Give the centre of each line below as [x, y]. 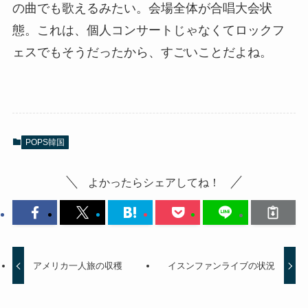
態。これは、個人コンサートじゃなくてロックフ [148, 31]
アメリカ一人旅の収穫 [78, 265]
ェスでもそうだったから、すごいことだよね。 [142, 53]
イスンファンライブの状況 [221, 265]
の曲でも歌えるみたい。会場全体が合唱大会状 [142, 9]
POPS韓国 [45, 143]
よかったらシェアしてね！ [154, 183]
